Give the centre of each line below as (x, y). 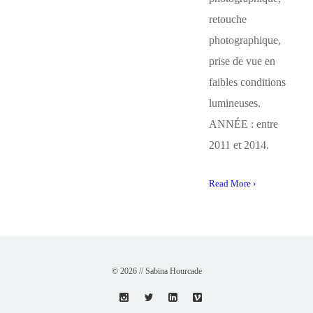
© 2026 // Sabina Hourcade (156, 271)
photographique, (245, 40)
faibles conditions (247, 82)
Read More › (232, 183)
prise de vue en (242, 61)
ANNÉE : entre (243, 124)
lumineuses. (234, 103)
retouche (227, 19)
